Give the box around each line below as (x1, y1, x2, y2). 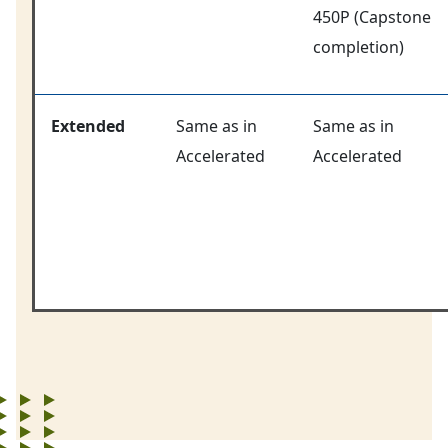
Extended (51, 114, 125, 137)
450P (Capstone (313, 5, 431, 28)
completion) (313, 35, 404, 58)
